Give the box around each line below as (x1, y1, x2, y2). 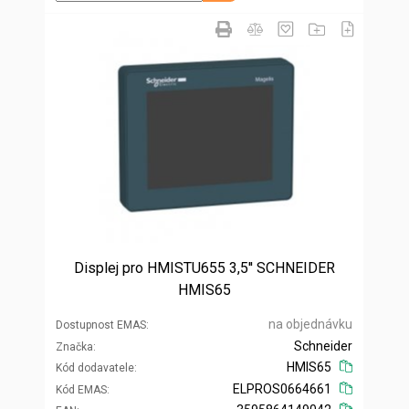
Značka (56, 340, 93, 353)
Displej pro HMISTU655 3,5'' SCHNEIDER (73, 258, 335, 277)
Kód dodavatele (56, 361, 134, 374)
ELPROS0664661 (233, 381, 332, 396)
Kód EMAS (56, 383, 107, 396)
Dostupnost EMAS (56, 318, 146, 331)
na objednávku (268, 316, 352, 331)
